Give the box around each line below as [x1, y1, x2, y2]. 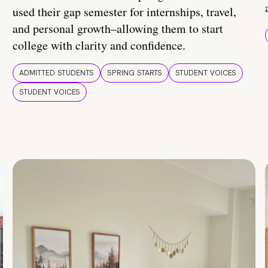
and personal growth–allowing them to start [13, 20, 223, 37]
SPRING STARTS [107, 68, 162, 78]
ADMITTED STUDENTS [19, 68, 94, 78]
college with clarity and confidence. [13, 37, 185, 54]
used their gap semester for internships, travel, [13, 4, 236, 20]
